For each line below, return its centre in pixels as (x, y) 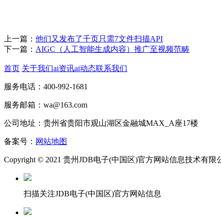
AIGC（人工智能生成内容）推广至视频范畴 (112, 49)
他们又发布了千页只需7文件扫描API (99, 39)
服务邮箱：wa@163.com (46, 105)
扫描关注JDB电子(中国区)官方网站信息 (92, 194)
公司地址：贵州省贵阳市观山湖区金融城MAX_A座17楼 (101, 123)
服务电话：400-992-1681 (46, 87)
